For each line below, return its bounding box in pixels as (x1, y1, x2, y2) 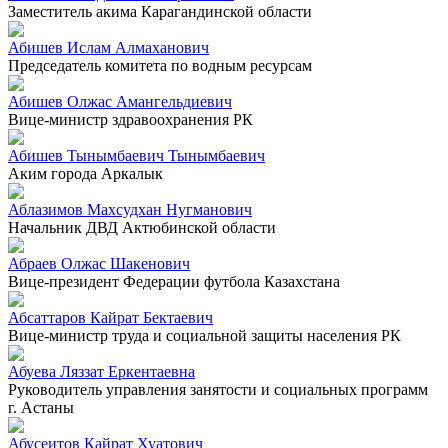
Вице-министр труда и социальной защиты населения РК (8, 326, 401, 344)
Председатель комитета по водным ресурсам (8, 56, 312, 74)
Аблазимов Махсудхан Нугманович (8, 200, 252, 218)
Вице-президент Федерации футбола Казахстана (8, 272, 340, 290)
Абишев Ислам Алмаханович (8, 38, 209, 56)
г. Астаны (8, 398, 74, 416)
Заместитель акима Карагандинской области (8, 2, 312, 20)
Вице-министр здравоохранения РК (8, 110, 253, 128)
